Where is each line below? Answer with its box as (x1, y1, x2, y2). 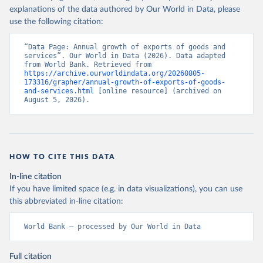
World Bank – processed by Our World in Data (24, 222, 201, 231)
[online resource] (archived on (94, 87, 221, 95)
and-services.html (24, 87, 94, 95)
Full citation (9, 252, 52, 261)
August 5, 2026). (24, 96, 90, 104)
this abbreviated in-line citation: (9, 197, 123, 205)
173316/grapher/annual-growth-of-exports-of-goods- (24, 78, 225, 86)
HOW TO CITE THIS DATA (9, 153, 116, 160)
